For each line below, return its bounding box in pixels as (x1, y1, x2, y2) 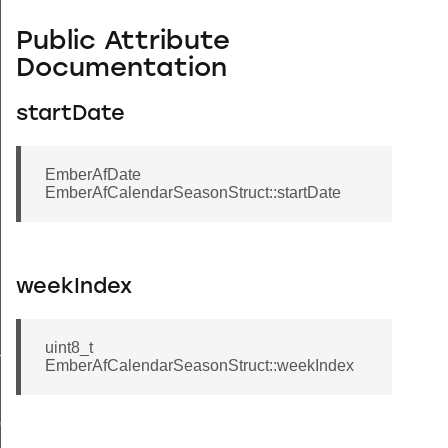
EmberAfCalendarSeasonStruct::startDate (45, 184, 341, 202)
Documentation (16, 55, 227, 83)
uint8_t (45, 339, 93, 357)
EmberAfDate (45, 166, 141, 184)
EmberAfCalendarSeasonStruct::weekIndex (45, 357, 354, 375)
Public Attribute (16, 28, 230, 56)
